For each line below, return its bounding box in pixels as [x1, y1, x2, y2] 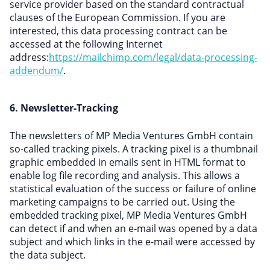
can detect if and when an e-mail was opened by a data [10, 222, 257, 235]
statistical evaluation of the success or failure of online [10, 182, 256, 195]
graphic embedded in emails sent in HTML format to [10, 155, 246, 169]
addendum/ [10, 64, 63, 77]
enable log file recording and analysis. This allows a [10, 169, 240, 182]
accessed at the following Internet [10, 37, 163, 51]
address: [10, 51, 49, 64]
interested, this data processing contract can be [10, 24, 227, 37]
